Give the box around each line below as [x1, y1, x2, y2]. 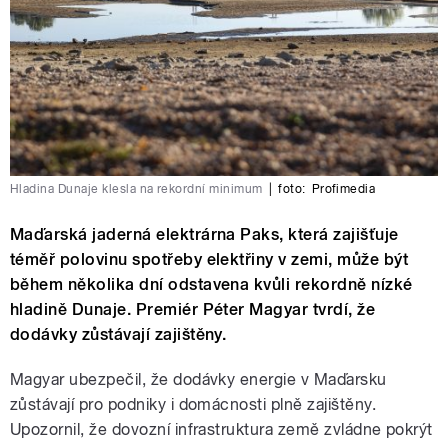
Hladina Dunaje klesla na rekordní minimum [10, 181, 263, 196]
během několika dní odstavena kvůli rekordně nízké [10, 274, 413, 294]
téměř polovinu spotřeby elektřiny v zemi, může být [10, 249, 409, 269]
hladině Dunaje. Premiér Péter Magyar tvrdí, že [10, 299, 376, 319]
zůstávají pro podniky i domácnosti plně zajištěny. [10, 394, 377, 414]
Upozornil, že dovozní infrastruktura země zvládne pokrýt [10, 419, 433, 439]
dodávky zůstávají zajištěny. [10, 324, 227, 344]
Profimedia [311, 181, 376, 196]
